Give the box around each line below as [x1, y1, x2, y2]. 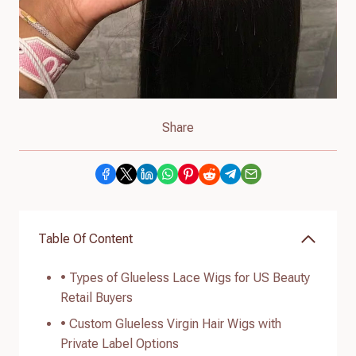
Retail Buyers [60, 289, 133, 305]
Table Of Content [38, 231, 133, 247]
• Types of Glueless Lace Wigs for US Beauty [60, 269, 310, 285]
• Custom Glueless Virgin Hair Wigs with [60, 315, 281, 331]
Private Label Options [60, 335, 179, 351]
